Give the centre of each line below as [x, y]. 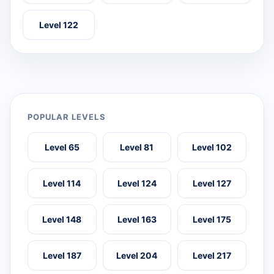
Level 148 [62, 220]
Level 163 [137, 220]
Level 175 [212, 220]
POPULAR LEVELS [67, 117]
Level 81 [137, 147]
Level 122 [59, 25]
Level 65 [62, 147]
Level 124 [137, 183]
